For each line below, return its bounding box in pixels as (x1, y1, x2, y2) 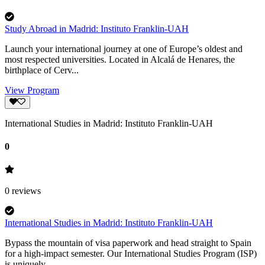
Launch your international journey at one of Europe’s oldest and (5, 43, 243, 54)
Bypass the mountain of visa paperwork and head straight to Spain (5, 238, 251, 248)
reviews (12, 186, 41, 196)
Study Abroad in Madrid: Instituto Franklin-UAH (5, 23, 189, 34)
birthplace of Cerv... (5, 64, 79, 75)
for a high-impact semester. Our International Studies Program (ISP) (5, 248, 257, 259)
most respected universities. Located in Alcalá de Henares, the (5, 54, 235, 64)
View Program (5, 85, 59, 95)
